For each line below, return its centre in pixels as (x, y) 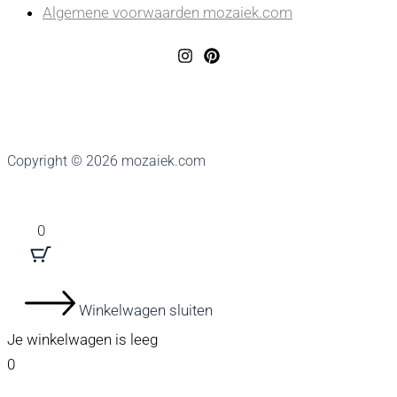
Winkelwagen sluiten (146, 310)
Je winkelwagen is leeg (82, 339)
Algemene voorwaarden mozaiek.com (167, 12)
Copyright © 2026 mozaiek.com (106, 161)
